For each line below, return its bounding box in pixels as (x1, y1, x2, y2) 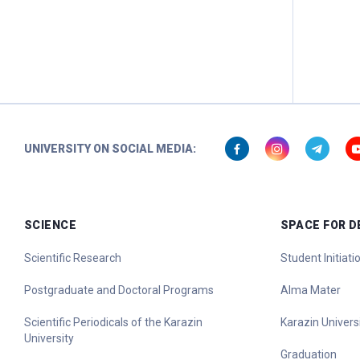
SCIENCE (24, 219, 76, 231)
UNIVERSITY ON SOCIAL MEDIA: (24, 142, 196, 155)
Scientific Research (24, 252, 121, 264)
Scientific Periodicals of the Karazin (24, 316, 202, 329)
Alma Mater (280, 284, 341, 297)
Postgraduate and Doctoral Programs (24, 284, 214, 297)
